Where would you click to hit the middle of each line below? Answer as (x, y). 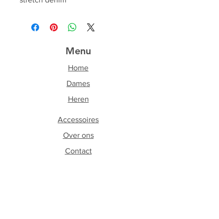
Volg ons (78, 194)
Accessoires (78, 120)
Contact (78, 151)
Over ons (78, 135)
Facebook (78, 212)
